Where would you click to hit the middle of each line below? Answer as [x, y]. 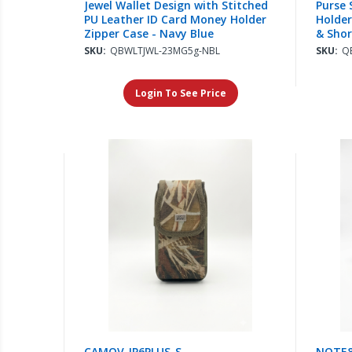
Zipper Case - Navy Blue [149, 34]
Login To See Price [180, 93]
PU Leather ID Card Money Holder [176, 20]
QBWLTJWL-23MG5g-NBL [165, 51]
